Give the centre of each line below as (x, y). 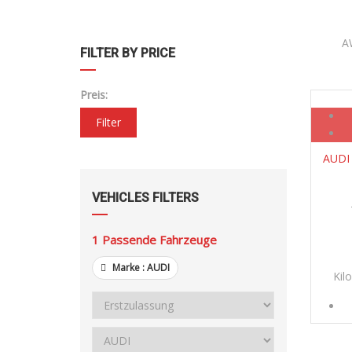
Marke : (128, 268)
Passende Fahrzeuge (159, 240)
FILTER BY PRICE (128, 53)
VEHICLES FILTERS (145, 198)
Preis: (94, 95)
